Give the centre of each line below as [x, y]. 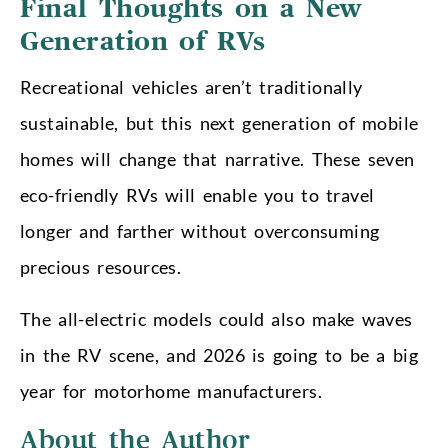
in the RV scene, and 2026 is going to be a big [219, 354]
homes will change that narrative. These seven [217, 158]
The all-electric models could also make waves [216, 318]
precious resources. [101, 266]
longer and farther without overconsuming [200, 230]
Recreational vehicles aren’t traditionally [191, 86]
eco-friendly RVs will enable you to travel [197, 194]
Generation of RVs [143, 41]
